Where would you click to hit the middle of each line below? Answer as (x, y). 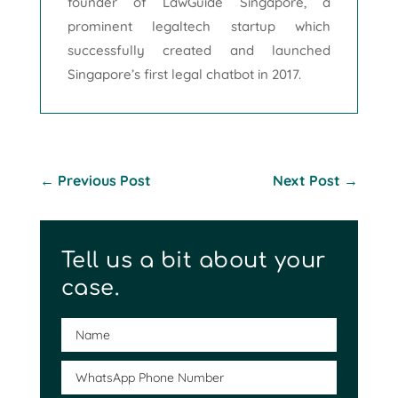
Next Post (307, 180)
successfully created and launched (199, 50)
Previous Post (104, 180)
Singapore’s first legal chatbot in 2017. (184, 74)
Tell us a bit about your (193, 260)
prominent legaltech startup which (199, 26)
